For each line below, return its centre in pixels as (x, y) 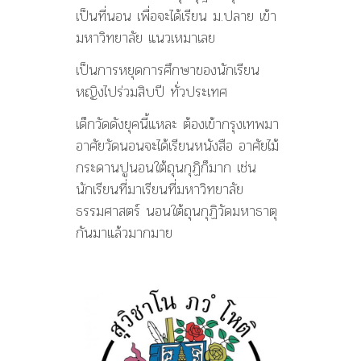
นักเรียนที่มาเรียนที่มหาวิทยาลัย (160, 189)
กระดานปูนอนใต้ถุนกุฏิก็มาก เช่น (166, 168)
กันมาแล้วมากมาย (124, 233)
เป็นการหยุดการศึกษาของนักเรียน (168, 70)
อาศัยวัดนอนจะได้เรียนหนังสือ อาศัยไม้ (177, 146)
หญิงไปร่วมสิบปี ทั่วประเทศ (151, 92)
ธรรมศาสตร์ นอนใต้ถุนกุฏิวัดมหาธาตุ (176, 211)
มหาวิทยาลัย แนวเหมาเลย (145, 38)
